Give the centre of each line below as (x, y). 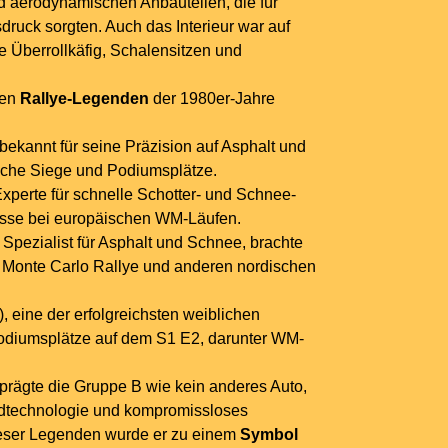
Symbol (269, 435)
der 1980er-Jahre (212, 99)
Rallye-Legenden (84, 99)
